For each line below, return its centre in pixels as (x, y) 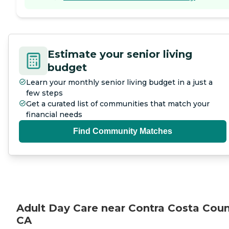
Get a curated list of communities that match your (118, 104)
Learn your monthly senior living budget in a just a (119, 82)
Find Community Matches (123, 131)
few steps (44, 93)
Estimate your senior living (120, 54)
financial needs (54, 114)
